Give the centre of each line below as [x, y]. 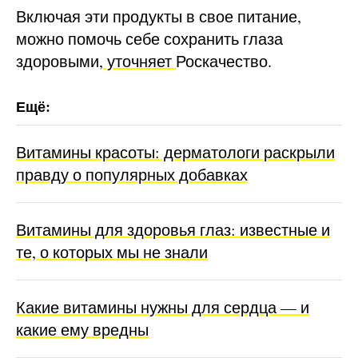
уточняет [139, 61]
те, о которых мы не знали [112, 252]
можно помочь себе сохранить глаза [149, 38]
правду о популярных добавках [132, 174]
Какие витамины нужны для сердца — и [163, 307]
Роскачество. [224, 61]
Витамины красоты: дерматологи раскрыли [175, 152]
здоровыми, [60, 61]
